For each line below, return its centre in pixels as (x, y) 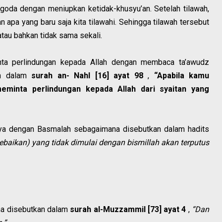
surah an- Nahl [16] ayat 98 (87, 76)
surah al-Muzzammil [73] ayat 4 (128, 210)
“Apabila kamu (182, 76)
